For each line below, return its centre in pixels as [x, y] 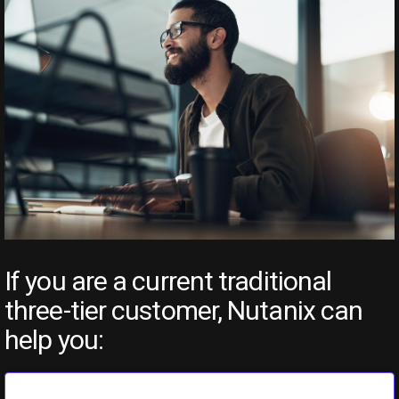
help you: [54, 340]
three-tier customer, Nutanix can [184, 311]
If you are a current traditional [168, 281]
